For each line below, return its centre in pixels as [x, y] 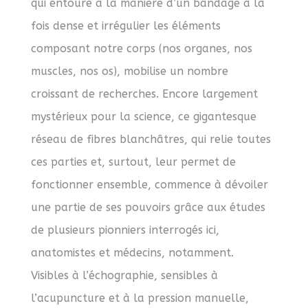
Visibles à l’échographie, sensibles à [124, 275]
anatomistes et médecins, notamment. [132, 252]
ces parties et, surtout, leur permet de [133, 162]
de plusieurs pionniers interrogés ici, [125, 230]
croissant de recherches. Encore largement [144, 93]
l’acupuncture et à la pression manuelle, [140, 298]
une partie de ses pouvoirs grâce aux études [148, 207]
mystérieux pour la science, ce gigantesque [143, 116]
